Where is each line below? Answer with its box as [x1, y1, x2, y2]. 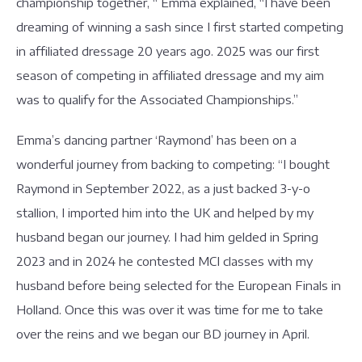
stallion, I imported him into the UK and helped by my [16, 205, 314, 220]
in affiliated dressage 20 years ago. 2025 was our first [16, 44, 319, 58]
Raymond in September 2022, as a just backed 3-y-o [16, 181, 310, 196]
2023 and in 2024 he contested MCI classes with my [16, 254, 313, 268]
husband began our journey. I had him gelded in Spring [16, 229, 318, 244]
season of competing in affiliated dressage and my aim [16, 68, 324, 82]
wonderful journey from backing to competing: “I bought [16, 157, 330, 171]
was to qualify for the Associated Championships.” [16, 92, 305, 107]
